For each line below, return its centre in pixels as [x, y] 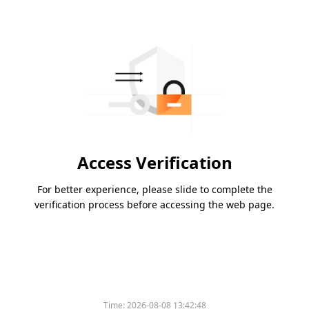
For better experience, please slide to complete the [154, 190]
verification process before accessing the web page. [154, 205]
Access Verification [154, 163]
